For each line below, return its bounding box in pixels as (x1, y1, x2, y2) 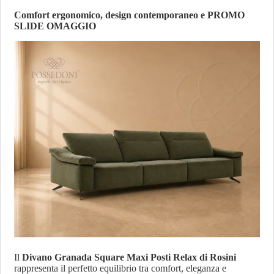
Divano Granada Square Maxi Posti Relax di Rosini (22, 252, 237, 262)
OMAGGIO (46, 21, 97, 32)
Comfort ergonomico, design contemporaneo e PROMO (14, 10, 245, 21)
